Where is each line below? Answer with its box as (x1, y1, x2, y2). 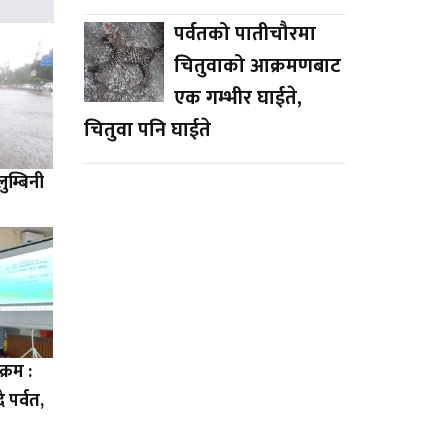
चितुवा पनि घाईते (83, 112, 211, 147)
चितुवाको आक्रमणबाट (173, 48, 341, 83)
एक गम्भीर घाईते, (173, 80, 302, 115)
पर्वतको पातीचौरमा (173, 16, 316, 51)
